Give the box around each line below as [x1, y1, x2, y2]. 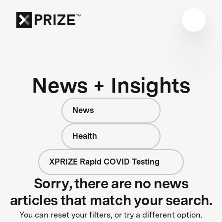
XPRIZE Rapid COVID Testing [49, 157, 160, 166]
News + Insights [32, 72, 190, 98]
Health [72, 131, 97, 141]
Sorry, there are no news [33, 174, 189, 192]
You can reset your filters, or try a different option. [19, 210, 203, 220]
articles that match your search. [9, 191, 213, 209]
